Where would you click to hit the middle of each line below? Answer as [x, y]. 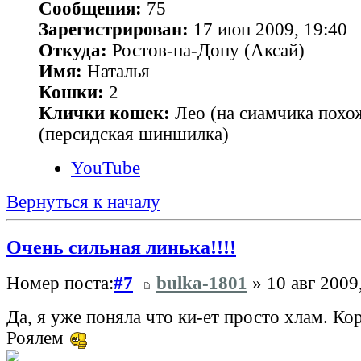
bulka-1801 [202, 284]
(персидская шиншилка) [134, 134]
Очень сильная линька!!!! [121, 247]
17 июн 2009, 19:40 [268, 29]
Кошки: [71, 92]
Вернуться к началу [83, 201]
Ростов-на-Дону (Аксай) [206, 50]
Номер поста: [60, 284]
